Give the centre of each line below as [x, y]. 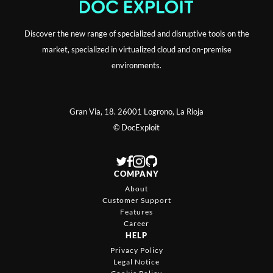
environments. [136, 65]
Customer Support [136, 200]
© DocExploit [136, 127]
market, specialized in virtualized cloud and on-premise [136, 49]
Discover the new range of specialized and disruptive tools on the [136, 33]
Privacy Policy [136, 250]
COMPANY [136, 173]
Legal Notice [136, 261]
